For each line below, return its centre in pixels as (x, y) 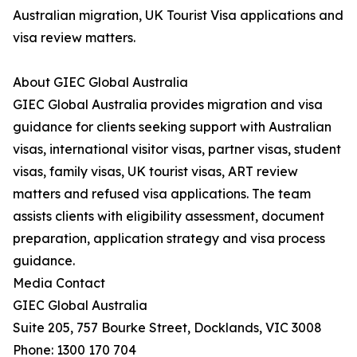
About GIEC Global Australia (100, 82)
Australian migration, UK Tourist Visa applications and (178, 16)
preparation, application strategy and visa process (169, 239)
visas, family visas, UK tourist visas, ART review (155, 172)
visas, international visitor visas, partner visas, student (177, 149)
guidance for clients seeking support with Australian (172, 127)
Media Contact (59, 283)
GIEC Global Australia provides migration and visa (168, 105)
